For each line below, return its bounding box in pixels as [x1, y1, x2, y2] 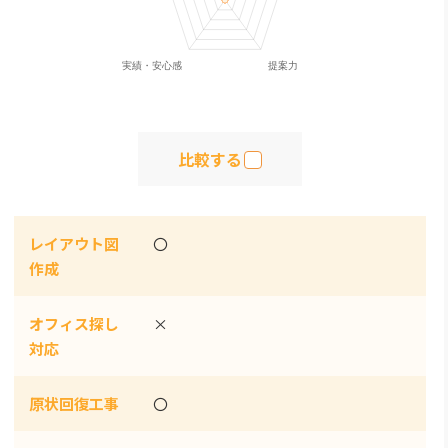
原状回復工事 [28, 393, 119, 414]
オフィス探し [28, 313, 119, 334]
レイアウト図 [28, 233, 119, 254]
